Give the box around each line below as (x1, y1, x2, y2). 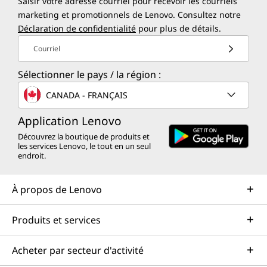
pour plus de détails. (136, 23, 221, 35)
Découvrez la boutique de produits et (18, 131, 150, 142)
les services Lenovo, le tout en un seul (18, 141, 151, 152)
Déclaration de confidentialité (18, 23, 136, 35)
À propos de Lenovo (12, 183, 102, 197)
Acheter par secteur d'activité (12, 244, 144, 257)
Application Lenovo (18, 113, 122, 129)
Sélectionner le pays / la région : (18, 68, 161, 82)
